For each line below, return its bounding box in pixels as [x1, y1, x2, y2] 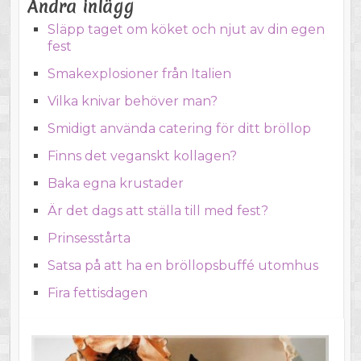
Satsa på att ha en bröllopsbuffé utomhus [47, 258, 318, 274]
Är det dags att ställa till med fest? [47, 203, 268, 219]
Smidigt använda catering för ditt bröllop [47, 121, 311, 137]
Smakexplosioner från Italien [47, 66, 231, 82]
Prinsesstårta [47, 230, 131, 247]
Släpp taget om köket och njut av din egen [47, 22, 325, 38]
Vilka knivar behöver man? [47, 93, 218, 110]
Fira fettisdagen [47, 285, 147, 301]
